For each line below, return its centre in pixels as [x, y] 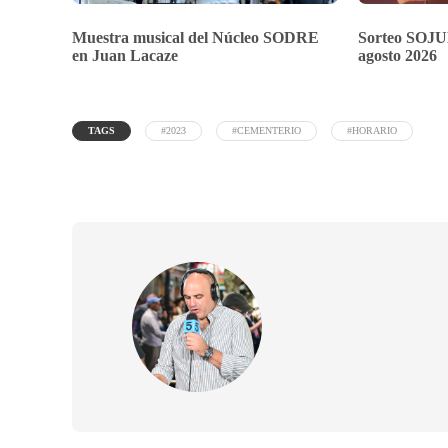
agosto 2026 [398, 56]
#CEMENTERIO [266, 131]
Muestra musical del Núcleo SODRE [195, 38]
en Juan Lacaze [125, 56]
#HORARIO [372, 131]
